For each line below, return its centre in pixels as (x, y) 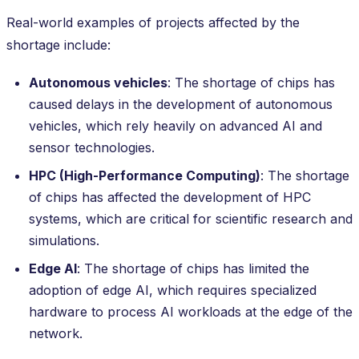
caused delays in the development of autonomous (181, 104)
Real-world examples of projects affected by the (153, 22)
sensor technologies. (92, 147)
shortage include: (58, 44)
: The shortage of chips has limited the (193, 268)
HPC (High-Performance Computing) (145, 175)
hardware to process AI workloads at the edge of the (191, 311)
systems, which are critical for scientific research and (191, 218)
